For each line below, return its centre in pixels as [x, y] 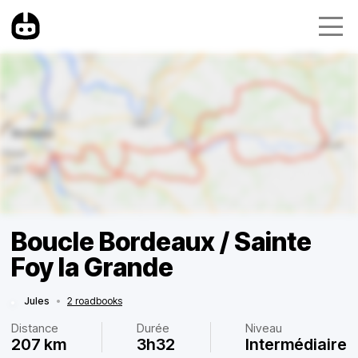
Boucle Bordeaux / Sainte [161, 242]
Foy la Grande [92, 267]
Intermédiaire [296, 344]
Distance [35, 328]
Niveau [264, 328]
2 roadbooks [95, 301]
